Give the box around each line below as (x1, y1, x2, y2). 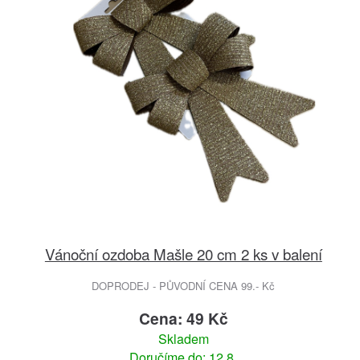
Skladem (157, 329, 209, 349)
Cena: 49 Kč (138, 307, 228, 330)
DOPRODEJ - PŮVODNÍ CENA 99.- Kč (92, 278, 276, 294)
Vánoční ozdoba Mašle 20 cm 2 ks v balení (44, 243, 322, 265)
